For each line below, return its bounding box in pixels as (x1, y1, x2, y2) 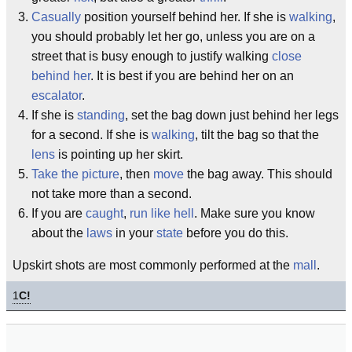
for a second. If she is (31, 128, 152, 141)
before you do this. (183, 226, 288, 240)
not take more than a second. (31, 187, 192, 200)
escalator (31, 89, 82, 102)
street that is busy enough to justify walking (31, 49, 272, 63)
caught (86, 207, 123, 220)
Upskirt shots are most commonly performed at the (13, 258, 293, 272)
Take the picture (31, 167, 119, 181)
